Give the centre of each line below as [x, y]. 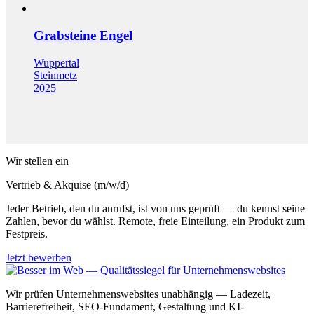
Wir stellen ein [37, 161]
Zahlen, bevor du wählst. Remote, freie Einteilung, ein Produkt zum [155, 221]
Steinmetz [55, 75]
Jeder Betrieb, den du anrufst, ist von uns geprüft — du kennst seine [155, 208]
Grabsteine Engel [83, 35]
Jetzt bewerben [39, 257]
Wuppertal [56, 62]
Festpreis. [27, 233]
